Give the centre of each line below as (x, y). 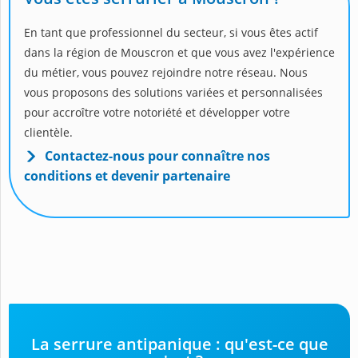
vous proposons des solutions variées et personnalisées (173, 92)
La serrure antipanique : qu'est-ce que (179, 344)
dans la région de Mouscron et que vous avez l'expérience (179, 52)
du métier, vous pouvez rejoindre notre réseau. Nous (166, 72)
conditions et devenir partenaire (127, 175)
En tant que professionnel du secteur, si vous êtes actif (171, 32)
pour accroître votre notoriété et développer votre (157, 112)
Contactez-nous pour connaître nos (157, 155)
